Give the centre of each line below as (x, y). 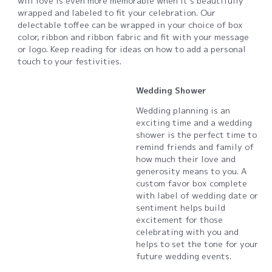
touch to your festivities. (70, 61)
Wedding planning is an (183, 110)
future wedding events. (184, 256)
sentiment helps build (181, 208)
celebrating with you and (187, 232)
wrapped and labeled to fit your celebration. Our (117, 13)
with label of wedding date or (197, 195)
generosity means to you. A (191, 171)
